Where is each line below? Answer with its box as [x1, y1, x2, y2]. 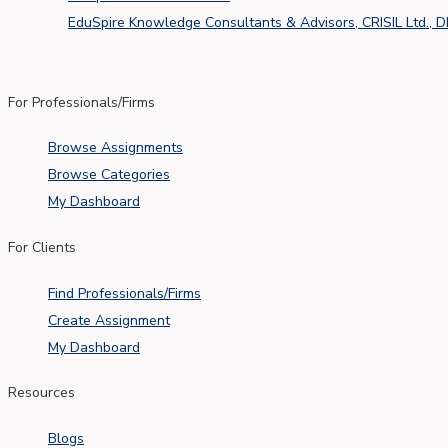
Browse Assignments [48, 138, 183, 158]
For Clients [8, 237, 76, 257]
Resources [8, 383, 75, 403]
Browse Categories [48, 165, 170, 185]
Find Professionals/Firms [48, 283, 201, 303]
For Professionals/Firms [8, 92, 155, 112]
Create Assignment [48, 310, 170, 330]
